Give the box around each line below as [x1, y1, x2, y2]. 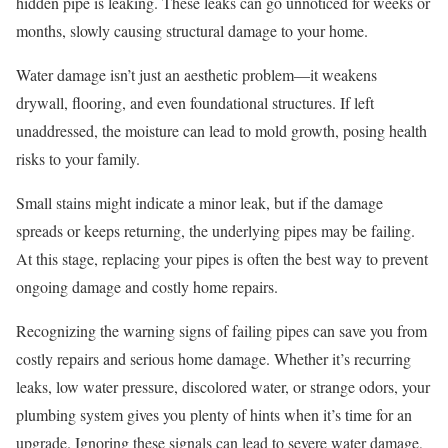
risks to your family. [16, 147, 140, 169]
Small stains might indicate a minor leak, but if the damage [16, 191, 383, 213]
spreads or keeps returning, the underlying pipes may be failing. [16, 219, 415, 241]
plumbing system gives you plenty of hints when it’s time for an [16, 403, 412, 425]
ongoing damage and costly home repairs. [16, 275, 278, 297]
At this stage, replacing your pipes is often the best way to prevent [16, 247, 428, 269]
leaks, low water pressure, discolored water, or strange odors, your [16, 375, 430, 397]
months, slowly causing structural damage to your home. [16, 19, 368, 41]
